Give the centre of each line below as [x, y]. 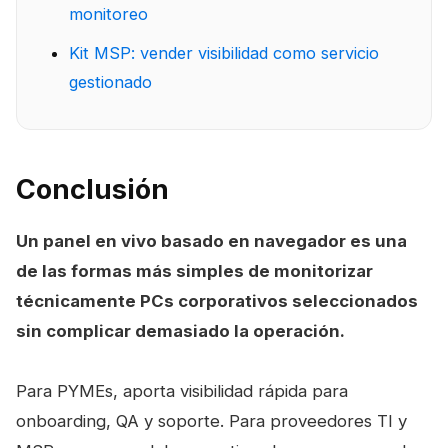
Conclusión [92, 189]
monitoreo [108, 13]
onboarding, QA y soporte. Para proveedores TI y [211, 420]
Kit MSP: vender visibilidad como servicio [224, 52]
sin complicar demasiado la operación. [180, 330]
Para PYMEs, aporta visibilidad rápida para [182, 390]
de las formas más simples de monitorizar [194, 270]
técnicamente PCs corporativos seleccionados [217, 300]
